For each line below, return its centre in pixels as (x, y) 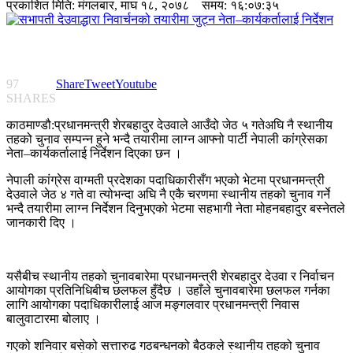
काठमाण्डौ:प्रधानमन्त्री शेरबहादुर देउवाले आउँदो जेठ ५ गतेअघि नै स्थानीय (169, 125)
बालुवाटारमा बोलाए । (54, 319)
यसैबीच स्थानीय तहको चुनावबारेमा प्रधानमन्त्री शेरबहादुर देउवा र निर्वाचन (170, 277)
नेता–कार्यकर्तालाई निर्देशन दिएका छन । (94, 154)
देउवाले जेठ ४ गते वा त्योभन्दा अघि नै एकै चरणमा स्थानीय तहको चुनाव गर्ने (168, 195)
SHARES (31, 98)
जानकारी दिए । (41, 223)
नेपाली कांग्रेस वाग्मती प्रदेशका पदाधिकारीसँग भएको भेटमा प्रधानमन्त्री (165, 180)
